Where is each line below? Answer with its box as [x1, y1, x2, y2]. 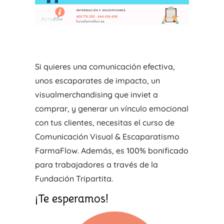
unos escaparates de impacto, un [34, 75, 160, 85]
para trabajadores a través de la [34, 159, 158, 169]
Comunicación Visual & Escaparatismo [34, 131, 179, 141]
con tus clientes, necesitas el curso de [34, 117, 174, 127]
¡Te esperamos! [34, 191, 108, 205]
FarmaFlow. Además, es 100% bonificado [34, 145, 188, 155]
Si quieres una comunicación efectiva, [34, 61, 175, 71]
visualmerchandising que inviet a [34, 89, 158, 99]
